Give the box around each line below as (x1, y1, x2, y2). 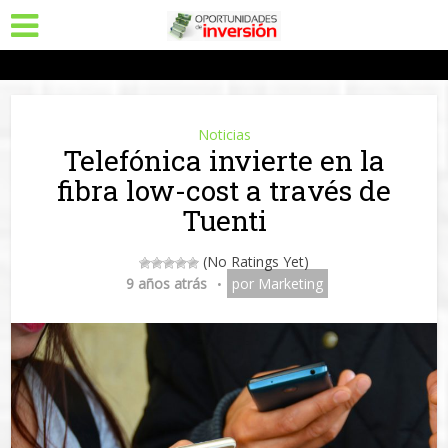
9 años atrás (125, 273, 207, 293)
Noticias (197, 124, 251, 144)
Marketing (257, 273, 323, 293)
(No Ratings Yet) (199, 251, 309, 271)
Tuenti (181, 201, 267, 239)
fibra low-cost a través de (57, 171, 391, 209)
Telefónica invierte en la (63, 141, 385, 179)
